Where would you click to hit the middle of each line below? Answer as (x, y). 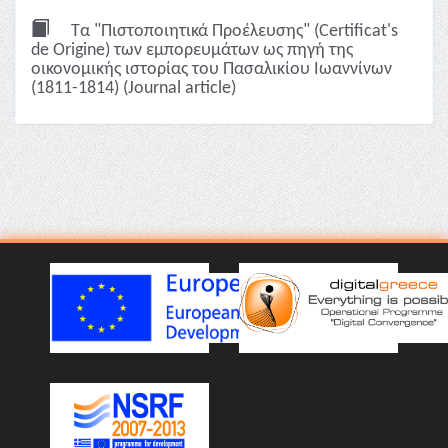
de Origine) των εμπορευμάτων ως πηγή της (192, 50)
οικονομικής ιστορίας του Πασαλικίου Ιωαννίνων (211, 69)
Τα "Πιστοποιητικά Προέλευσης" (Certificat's (232, 31)
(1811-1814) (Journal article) (133, 88)
